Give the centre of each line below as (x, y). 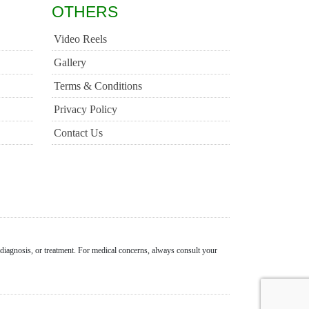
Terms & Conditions (98, 86)
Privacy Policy (85, 109)
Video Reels (80, 39)
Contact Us (78, 132)
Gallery (70, 62)
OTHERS (84, 12)
